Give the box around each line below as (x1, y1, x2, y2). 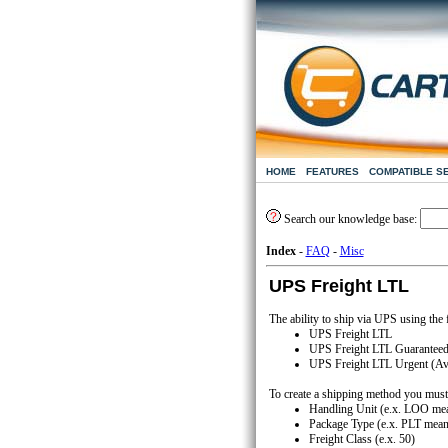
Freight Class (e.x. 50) (308, 432, 415, 446)
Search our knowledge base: (280, 212, 420, 226)
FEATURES (305, 166, 359, 177)
